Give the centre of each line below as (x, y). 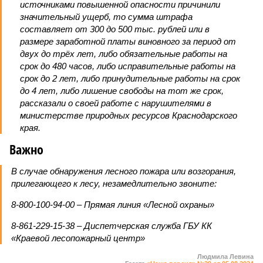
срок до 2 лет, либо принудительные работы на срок (130, 78)
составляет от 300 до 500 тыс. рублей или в (115, 29)
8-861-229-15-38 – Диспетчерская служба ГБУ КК (112, 226)
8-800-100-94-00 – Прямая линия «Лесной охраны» (113, 205)
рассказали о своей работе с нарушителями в (116, 103)
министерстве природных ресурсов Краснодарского (129, 115)
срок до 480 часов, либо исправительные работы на (128, 66)
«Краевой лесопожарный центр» (78, 238)
